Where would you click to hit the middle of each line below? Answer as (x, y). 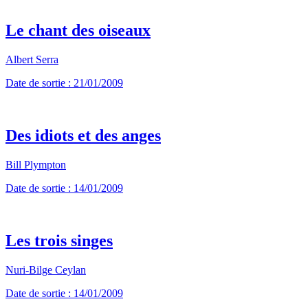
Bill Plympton (36, 164)
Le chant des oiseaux (78, 31)
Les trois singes (59, 240)
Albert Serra (32, 59)
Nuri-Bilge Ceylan (46, 269)
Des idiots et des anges (83, 135)
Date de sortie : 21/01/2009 (64, 82)
